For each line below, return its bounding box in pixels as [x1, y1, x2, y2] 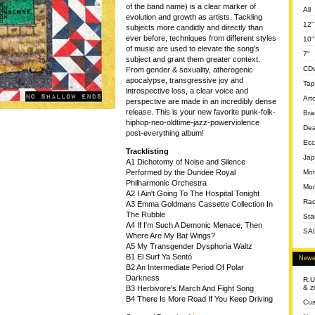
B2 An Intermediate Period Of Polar [126, 263, 244, 272]
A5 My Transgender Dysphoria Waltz [126, 242, 252, 251]
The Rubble [126, 210, 165, 219]
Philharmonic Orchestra [126, 179, 207, 188]
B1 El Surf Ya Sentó [126, 252, 192, 262]
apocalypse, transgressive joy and [126, 76, 243, 85]
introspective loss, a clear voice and [126, 86, 248, 96]
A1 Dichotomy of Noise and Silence [126, 157, 245, 167]
